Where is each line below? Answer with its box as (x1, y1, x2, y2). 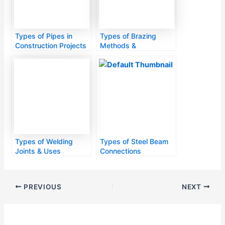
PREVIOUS (22, 182, 62, 191)
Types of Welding (15, 137, 73, 146)
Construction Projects (15, 41, 87, 50)
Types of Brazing (100, 31, 157, 40)
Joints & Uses (15, 146, 61, 155)
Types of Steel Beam (100, 137, 169, 146)
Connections (100, 146, 142, 155)
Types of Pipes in (15, 31, 73, 40)
